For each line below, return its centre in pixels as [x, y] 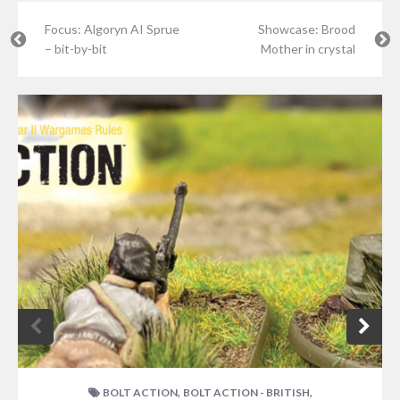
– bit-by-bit [76, 48]
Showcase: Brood [307, 29]
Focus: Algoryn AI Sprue [112, 29]
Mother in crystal [308, 48]
